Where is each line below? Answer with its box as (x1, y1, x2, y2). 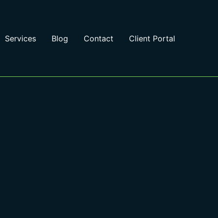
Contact (84, 33, 113, 43)
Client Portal (129, 33, 175, 43)
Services (5, 33, 36, 43)
